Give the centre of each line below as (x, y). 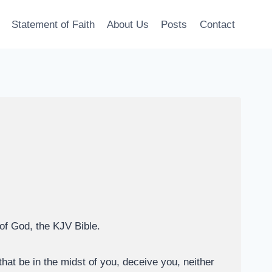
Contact (217, 24)
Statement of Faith (53, 24)
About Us (128, 24)
